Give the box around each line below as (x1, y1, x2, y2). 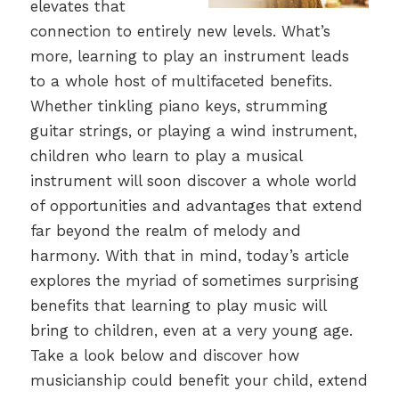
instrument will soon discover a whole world (29, 171, 357, 190)
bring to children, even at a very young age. (29, 321, 353, 339)
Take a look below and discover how (29, 346, 299, 364)
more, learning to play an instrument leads (29, 46, 349, 65)
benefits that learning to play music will (29, 296, 326, 314)
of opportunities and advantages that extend (29, 196, 362, 215)
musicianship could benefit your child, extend (29, 370, 368, 389)
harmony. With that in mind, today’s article (29, 246, 349, 265)
